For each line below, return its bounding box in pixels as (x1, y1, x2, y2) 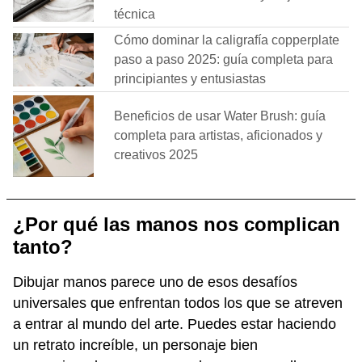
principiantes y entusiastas (114, 72, 266, 86)
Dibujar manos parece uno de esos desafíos (13, 273, 297, 290)
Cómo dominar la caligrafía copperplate (114, 33, 339, 48)
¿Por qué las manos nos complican (13, 213, 340, 235)
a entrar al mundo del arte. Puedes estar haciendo (13, 315, 336, 332)
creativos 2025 (114, 148, 198, 162)
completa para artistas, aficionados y (114, 128, 322, 143)
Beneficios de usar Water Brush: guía (114, 109, 326, 124)
